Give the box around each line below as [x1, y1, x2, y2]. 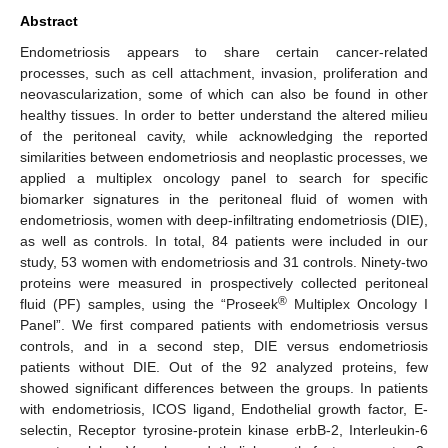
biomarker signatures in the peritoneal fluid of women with [20, 190, 428, 207]
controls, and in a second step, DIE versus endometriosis [20, 337, 428, 354]
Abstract [20, 12, 78, 29]
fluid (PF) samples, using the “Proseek [20, 295, 278, 312]
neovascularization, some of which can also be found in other [20, 85, 428, 102]
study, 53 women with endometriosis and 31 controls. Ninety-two [20, 253, 428, 270]
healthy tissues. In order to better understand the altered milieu [20, 106, 428, 123]
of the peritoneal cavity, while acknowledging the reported [20, 127, 428, 144]
